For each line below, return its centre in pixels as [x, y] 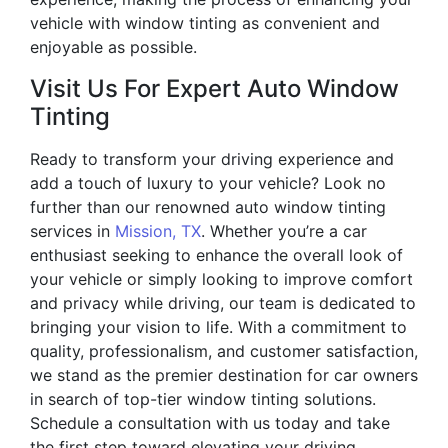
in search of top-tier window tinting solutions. [203, 399]
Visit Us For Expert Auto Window [214, 89]
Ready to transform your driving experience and [212, 159]
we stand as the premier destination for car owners [224, 375]
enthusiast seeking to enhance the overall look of [216, 255]
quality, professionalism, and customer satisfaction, [224, 351]
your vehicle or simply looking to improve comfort [221, 279]
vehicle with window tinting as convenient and [205, 23]
